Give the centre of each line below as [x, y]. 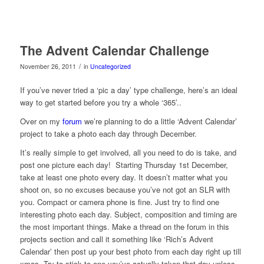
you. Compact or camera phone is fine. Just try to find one [119, 202]
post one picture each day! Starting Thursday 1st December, [124, 164]
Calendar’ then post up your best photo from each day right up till [130, 251]
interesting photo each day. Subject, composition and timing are [128, 214]
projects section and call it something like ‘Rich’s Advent [116, 239]
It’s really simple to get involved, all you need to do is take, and [128, 152]
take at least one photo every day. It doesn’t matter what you [123, 177]
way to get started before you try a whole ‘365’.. [100, 102]
